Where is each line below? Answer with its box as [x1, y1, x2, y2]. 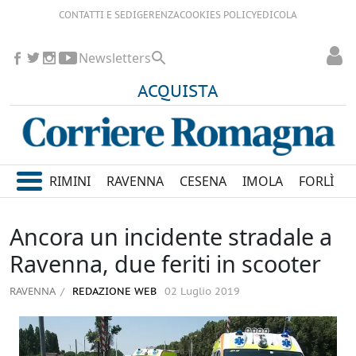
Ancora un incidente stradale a [10, 221, 332, 253]
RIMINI [49, 172, 91, 191]
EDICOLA [257, 10, 297, 21]
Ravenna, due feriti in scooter [10, 248, 321, 280]
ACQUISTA [137, 83, 219, 102]
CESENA [180, 172, 227, 191]
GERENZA [137, 10, 180, 21]
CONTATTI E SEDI [59, 10, 137, 21]
